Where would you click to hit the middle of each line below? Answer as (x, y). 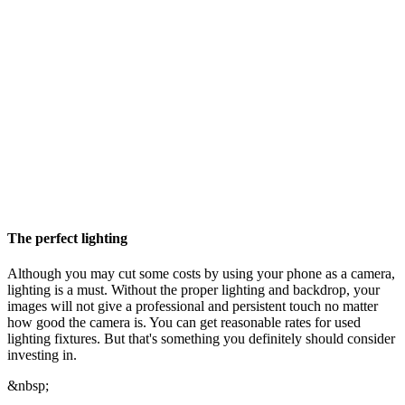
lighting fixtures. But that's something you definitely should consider (201, 339)
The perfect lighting (67, 238)
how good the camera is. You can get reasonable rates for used (184, 323)
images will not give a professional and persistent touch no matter (193, 306)
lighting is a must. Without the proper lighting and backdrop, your (193, 290)
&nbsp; (28, 386)
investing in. (42, 355)
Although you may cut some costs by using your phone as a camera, (201, 274)
